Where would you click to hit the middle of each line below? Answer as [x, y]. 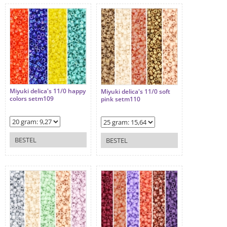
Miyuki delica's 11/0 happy [48, 91]
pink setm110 [121, 99]
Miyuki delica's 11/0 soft [136, 92]
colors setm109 [32, 99]
